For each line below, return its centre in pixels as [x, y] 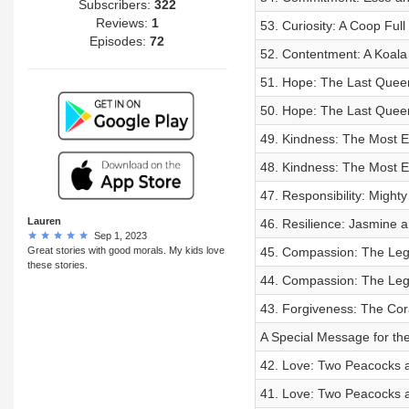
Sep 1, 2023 [118, 235]
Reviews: [123, 22]
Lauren [44, 220]
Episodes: [120, 41]
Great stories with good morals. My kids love [126, 250]
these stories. [58, 264]
